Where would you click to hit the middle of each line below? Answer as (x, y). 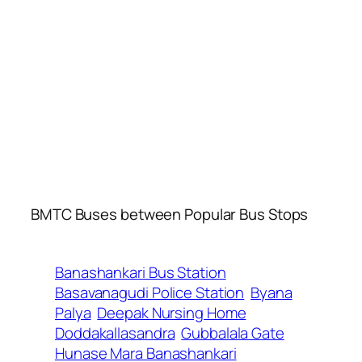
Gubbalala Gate (233, 333)
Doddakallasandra (115, 333)
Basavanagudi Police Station (150, 292)
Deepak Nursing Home (172, 312)
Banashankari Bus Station (141, 272)
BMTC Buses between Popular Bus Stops (170, 214)
